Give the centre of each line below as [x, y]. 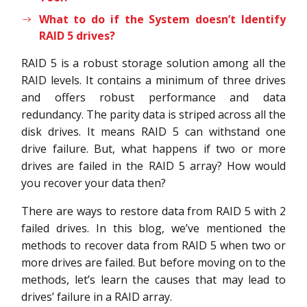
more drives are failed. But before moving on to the [153, 262]
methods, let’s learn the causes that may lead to [153, 279]
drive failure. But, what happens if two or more [153, 148]
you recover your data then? [94, 183]
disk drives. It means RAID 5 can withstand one [153, 131]
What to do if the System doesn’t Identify [162, 19]
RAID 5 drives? [77, 35]
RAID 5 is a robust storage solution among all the [153, 63]
